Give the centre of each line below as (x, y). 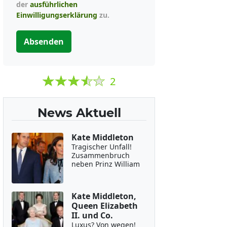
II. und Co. (92, 215)
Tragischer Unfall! (101, 147)
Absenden (44, 42)
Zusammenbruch (100, 155)
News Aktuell (79, 113)
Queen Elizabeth (104, 206)
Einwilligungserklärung (57, 15)
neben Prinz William (105, 164)
